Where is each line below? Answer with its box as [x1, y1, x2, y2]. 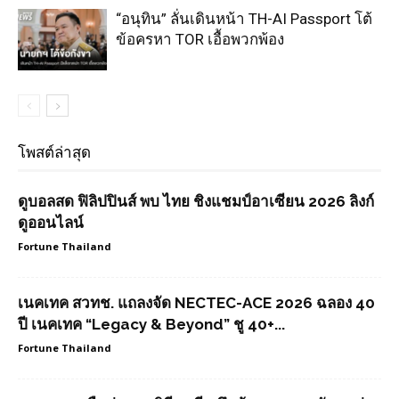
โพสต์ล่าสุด [18, 143, 91, 161]
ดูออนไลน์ [18, 214, 84, 232]
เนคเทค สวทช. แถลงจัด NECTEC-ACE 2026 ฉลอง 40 [18, 294, 375, 312]
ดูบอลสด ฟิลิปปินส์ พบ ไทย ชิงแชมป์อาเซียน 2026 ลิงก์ [18, 192, 374, 210]
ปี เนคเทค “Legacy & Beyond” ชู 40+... [18, 315, 285, 333]
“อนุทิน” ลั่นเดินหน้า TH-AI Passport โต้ [116, 10, 372, 28]
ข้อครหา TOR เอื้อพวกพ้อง [116, 30, 284, 48]
